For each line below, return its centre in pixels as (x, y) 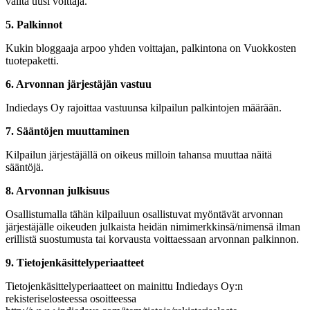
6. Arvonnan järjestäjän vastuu (79, 84)
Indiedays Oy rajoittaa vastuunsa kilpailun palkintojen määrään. (144, 107)
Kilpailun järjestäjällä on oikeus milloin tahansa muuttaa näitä (139, 154)
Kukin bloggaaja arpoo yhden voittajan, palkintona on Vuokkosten (151, 48)
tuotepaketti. (32, 60)
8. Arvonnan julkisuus (57, 190)
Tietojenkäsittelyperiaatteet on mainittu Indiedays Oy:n (124, 286)
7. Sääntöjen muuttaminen (67, 131)
